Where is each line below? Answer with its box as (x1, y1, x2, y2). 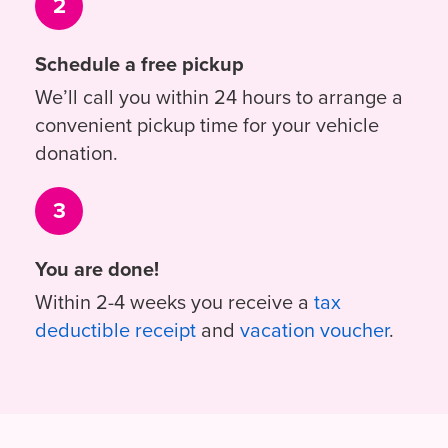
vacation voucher (240, 315, 389, 345)
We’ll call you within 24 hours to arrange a (35, 82, 403, 112)
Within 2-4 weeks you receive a (35, 287, 314, 317)
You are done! (35, 254, 159, 284)
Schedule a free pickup (35, 49, 244, 79)
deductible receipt (35, 315, 196, 345)
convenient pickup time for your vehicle (35, 110, 379, 140)
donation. (35, 138, 118, 168)
